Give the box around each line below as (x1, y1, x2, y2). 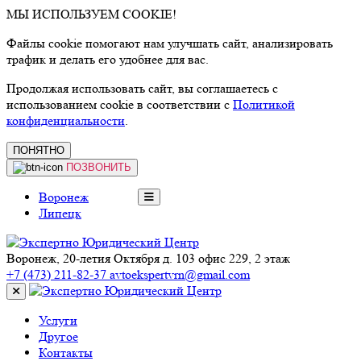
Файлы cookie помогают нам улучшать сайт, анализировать (6, 35, 333, 51)
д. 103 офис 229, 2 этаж (163, 251, 290, 266)
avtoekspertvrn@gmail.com (110, 267, 250, 282)
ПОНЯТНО (13, 144, 64, 156)
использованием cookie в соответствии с (6, 97, 233, 112)
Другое (39, 329, 78, 344)
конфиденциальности (6, 113, 125, 128)
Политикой (233, 97, 295, 112)
